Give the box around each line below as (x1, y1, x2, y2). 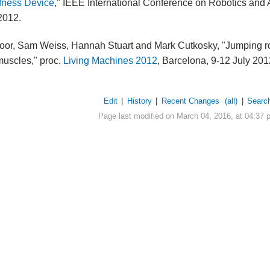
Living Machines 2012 (63, 55, 157, 66)
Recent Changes (162, 96, 219, 106)
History (127, 96, 152, 106)
